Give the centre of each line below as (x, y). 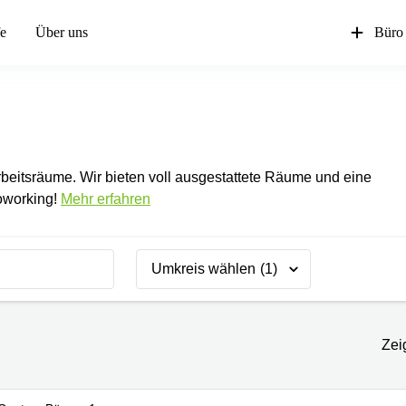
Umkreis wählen (203, 269)
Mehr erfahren (106, 199)
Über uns (62, 32)
